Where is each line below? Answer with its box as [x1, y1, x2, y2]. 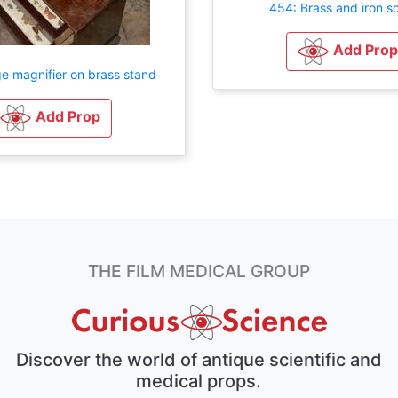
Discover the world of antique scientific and [15, 349, 382, 370]
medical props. [136, 370, 262, 392]
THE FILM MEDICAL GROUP [88, 260, 310, 282]
